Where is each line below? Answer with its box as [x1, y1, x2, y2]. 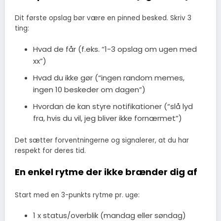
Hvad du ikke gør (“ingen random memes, [33, 72, 184, 83]
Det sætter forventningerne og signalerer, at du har [15, 136, 189, 146]
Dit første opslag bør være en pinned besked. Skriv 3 [15, 13, 191, 23]
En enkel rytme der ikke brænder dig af [15, 166, 197, 179]
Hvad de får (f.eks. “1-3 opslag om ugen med [33, 43, 197, 54]
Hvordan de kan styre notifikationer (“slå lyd [33, 101, 193, 111]
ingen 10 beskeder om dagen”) [33, 84, 146, 95]
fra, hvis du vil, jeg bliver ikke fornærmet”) [33, 112, 182, 123]
